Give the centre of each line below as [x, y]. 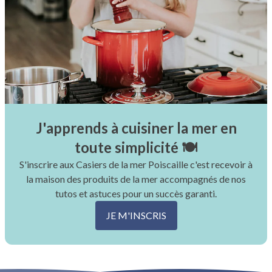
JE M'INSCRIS [136, 215]
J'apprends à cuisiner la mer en [136, 128]
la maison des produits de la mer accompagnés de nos [136, 179]
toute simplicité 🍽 [136, 147]
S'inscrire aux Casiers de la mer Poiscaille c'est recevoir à [136, 164]
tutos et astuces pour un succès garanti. [136, 193]
